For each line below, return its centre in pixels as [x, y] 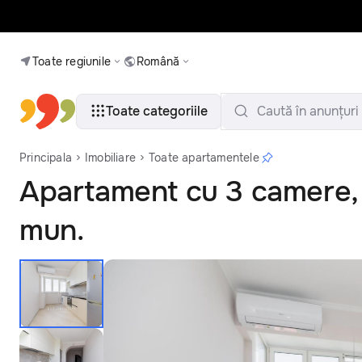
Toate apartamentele [204, 158]
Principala [46, 158]
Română [158, 61]
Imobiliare [110, 158]
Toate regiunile [72, 61]
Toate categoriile [157, 111]
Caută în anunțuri [308, 111]
